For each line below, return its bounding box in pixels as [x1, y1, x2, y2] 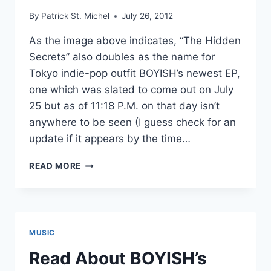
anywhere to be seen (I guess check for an [29, 116, 236, 129]
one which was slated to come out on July [29, 83, 233, 96]
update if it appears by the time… [29, 132, 191, 145]
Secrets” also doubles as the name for [29, 51, 215, 64]
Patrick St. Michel [41, 11, 110, 21]
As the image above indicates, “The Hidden [29, 34, 241, 47]
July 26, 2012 [122, 11, 174, 21]
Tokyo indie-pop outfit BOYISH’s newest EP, [29, 67, 240, 80]
